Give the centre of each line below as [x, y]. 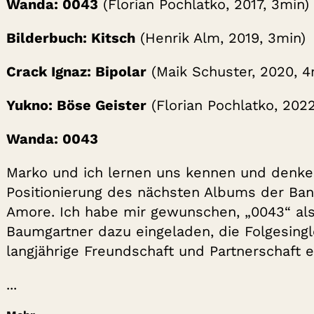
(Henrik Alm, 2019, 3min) [220, 38]
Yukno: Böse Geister [76, 105]
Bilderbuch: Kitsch [70, 38]
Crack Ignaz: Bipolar [76, 72]
